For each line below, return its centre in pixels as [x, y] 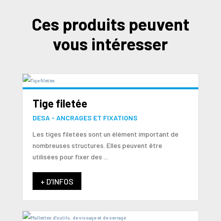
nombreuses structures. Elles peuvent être [97, 145]
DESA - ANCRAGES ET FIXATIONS [85, 117]
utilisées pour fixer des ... [70, 156]
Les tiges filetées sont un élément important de [105, 134]
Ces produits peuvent [110, 24]
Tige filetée [60, 103]
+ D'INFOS [57, 181]
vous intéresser [110, 43]
